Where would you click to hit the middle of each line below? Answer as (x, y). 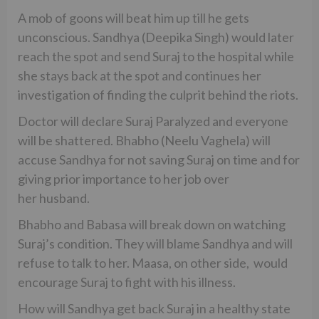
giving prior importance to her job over (124, 178)
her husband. (54, 198)
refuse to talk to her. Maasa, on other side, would (153, 262)
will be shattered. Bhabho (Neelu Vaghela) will (144, 140)
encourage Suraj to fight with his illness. (127, 282)
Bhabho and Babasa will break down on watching (152, 224)
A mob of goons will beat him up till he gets (134, 17)
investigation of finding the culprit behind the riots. (158, 94)
